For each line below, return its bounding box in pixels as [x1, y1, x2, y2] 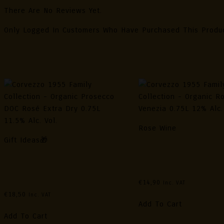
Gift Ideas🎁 [4, 135, 48, 144]
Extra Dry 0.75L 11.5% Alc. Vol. [4, 175, 118, 184]
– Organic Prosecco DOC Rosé [4, 163, 113, 172]
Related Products [4, 53, 93, 67]
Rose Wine [138, 123, 177, 132]
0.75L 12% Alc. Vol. [138, 163, 208, 172]
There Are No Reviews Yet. [4, 6, 102, 15]
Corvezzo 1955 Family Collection [4, 151, 123, 160]
